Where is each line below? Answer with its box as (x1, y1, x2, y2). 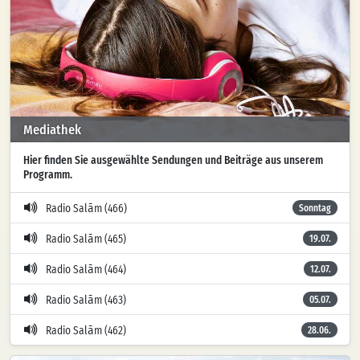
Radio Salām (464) (46, 264, 126, 276)
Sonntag (299, 202, 332, 213)
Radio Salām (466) (46, 202, 127, 215)
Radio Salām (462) (46, 325, 126, 337)
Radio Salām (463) (46, 294, 126, 306)
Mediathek (23, 122, 81, 137)
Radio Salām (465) (46, 233, 126, 245)
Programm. (23, 169, 72, 181)
